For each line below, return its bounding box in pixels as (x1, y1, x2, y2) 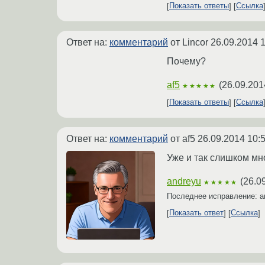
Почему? (167, 56, 206, 66)
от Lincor (168, 37, 211, 47)
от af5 (168, 133, 198, 144)
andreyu (167, 176, 201, 186)
